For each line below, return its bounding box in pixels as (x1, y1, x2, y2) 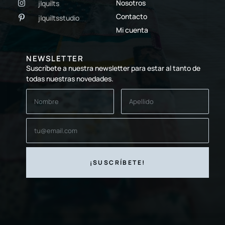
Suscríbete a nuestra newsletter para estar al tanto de (26, 63, 200, 73)
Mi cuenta (116, 25, 149, 35)
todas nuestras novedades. (26, 73, 114, 83)
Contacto (116, 11, 148, 21)
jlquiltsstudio (38, 13, 79, 23)
